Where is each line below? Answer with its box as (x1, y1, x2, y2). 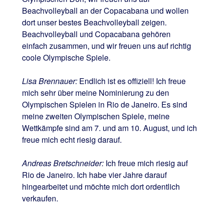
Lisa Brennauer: (22, 75, 77, 87)
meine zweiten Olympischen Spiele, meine (22, 110, 170, 122)
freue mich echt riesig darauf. (22, 133, 122, 145)
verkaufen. (22, 192, 58, 204)
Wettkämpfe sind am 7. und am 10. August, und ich (22, 122, 197, 133)
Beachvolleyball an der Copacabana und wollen (22, 4, 189, 16)
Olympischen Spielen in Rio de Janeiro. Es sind (22, 98, 187, 110)
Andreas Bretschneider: (22, 157, 104, 169)
